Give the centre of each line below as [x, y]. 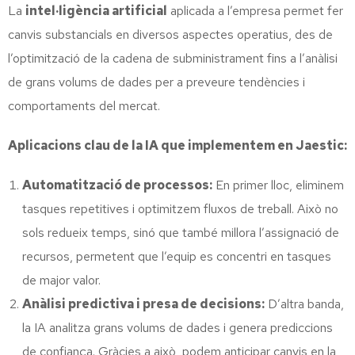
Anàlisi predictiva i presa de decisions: [143, 303]
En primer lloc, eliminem [278, 185]
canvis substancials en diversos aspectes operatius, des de [170, 34]
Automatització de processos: [117, 185]
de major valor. [61, 280]
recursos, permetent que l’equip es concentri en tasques [177, 256]
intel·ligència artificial [96, 10]
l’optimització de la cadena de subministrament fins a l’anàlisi [173, 58]
